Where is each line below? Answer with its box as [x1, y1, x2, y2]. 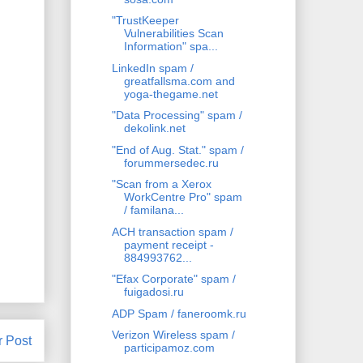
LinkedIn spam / [111, 61, 194, 75]
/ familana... [123, 203, 184, 217]
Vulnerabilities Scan [123, 27, 224, 41]
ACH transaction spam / [111, 224, 233, 238]
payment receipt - [123, 237, 214, 251]
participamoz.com [123, 341, 215, 355]
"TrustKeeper [111, 14, 179, 28]
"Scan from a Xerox [111, 177, 211, 191]
